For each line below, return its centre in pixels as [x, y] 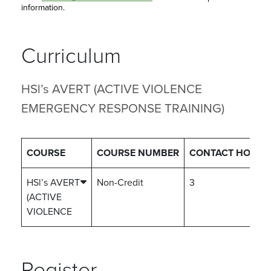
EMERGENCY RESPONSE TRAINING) [123, 109]
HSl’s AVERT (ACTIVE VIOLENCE [112, 89]
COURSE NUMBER [138, 153]
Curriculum [71, 56]
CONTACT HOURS [230, 153]
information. [43, 8]
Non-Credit [120, 183]
